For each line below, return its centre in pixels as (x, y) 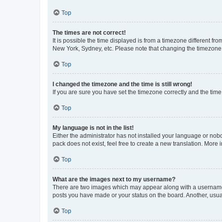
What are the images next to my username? (114, 179)
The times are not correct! (89, 32)
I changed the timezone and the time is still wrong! (122, 84)
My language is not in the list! (93, 128)
